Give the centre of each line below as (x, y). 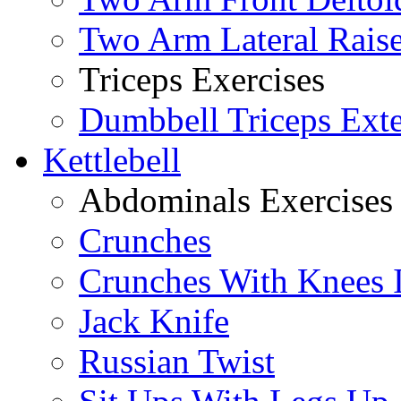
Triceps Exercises (202, 80)
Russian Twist (177, 362)
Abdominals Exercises (236, 200)
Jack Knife (154, 321)
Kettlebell (112, 160)
